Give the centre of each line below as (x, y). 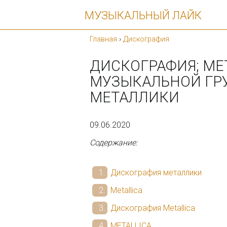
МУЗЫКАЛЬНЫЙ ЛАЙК (143, 15)
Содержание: (114, 142)
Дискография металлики (156, 172)
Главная (104, 40)
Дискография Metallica (153, 208)
